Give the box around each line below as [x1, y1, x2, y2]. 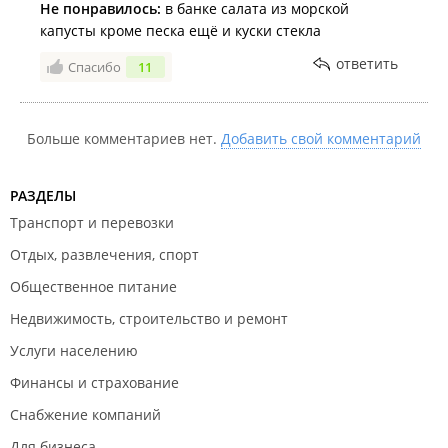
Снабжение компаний [10, 405, 161, 424]
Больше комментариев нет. [27, 129, 221, 148]
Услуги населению [10, 341, 138, 360]
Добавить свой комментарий [221, 129, 421, 148]
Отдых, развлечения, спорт [10, 245, 199, 264]
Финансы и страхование [10, 373, 179, 392]
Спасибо [68, 58, 121, 76]
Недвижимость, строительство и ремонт [10, 309, 288, 328]
